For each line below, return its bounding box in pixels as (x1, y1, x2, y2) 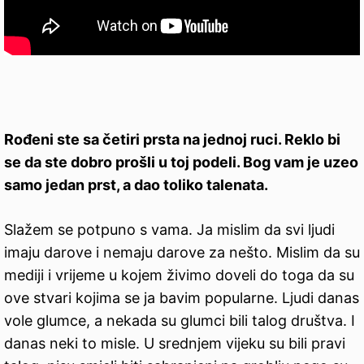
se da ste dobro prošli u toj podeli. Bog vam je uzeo (4, 153, 358, 171)
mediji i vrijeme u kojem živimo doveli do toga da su (4, 266, 354, 284)
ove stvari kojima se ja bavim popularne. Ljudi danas (4, 288, 359, 306)
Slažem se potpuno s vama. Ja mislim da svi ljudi (4, 220, 335, 238)
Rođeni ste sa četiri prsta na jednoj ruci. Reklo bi (4, 130, 340, 148)
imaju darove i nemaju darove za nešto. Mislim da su (4, 243, 360, 261)
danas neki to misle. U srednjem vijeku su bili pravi (4, 334, 345, 352)
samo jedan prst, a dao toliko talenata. (4, 175, 268, 193)
